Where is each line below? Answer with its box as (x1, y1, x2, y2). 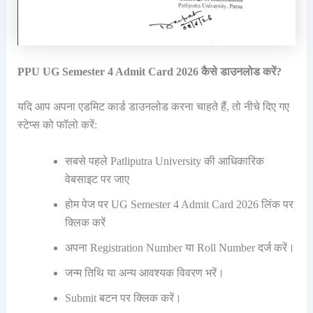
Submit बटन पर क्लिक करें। (64, 291, 182, 304)
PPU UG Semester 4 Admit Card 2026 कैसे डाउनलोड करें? (17, 66, 282, 78)
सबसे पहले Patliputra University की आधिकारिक (64, 154, 264, 167)
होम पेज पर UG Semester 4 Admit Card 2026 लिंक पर (64, 198, 293, 210)
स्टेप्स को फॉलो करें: (17, 119, 97, 131)
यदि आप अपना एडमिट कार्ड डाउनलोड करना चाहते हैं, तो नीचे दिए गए (17, 101, 289, 113)
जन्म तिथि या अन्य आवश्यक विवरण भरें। (64, 266, 224, 279)
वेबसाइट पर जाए (64, 173, 129, 185)
